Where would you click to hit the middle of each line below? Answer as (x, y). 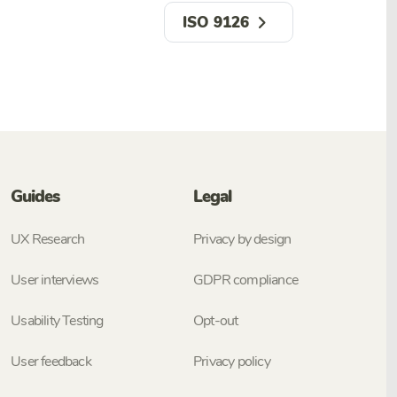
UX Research (48, 240)
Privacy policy (231, 362)
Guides (35, 197)
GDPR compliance (245, 280)
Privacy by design (242, 240)
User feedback (51, 362)
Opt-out (215, 321)
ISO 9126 (216, 22)
